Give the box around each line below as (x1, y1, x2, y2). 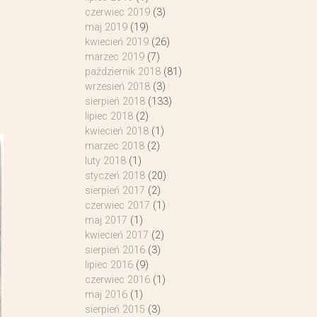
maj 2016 (84, 289, 127, 301)
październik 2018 (84, 66, 161, 78)
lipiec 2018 (84, 110, 133, 122)
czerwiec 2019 (84, 6, 150, 18)
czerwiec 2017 (84, 200, 150, 212)
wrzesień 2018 (84, 81, 150, 93)
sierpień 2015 (84, 304, 145, 316)
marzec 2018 (84, 140, 144, 152)
